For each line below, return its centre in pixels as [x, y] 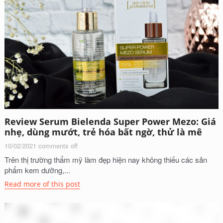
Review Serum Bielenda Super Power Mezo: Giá [110, 122]
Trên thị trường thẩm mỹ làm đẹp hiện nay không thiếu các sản [106, 160]
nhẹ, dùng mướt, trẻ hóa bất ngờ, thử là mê [103, 132]
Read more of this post [42, 184]
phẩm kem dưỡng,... [37, 170]
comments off [58, 146]
